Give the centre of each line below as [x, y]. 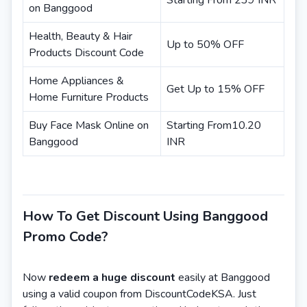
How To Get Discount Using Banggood [145, 216]
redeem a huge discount [112, 278]
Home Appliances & [76, 81]
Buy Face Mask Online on [89, 125]
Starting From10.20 [214, 125]
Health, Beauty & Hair [81, 36]
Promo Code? [65, 237]
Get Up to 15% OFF [216, 89]
